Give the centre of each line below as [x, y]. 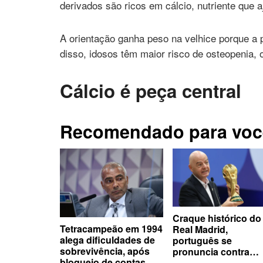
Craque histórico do [217, 218]
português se [202, 240]
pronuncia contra [211, 251]
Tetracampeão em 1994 [111, 228]
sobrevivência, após [105, 251]
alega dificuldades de [107, 240]
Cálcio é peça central [151, 90]
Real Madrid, [200, 229]
